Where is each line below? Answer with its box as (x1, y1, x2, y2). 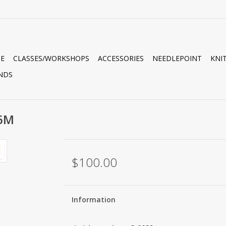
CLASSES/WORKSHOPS (13, 53, 89, 63)
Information (71, 195, 116, 204)
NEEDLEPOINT (152, 53, 202, 63)
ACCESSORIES (98, 53, 144, 63)
